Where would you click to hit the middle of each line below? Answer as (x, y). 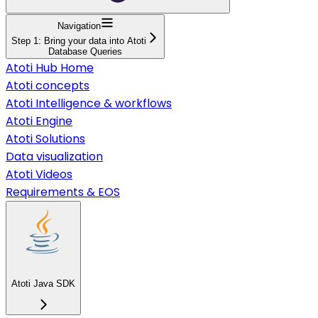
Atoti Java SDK (43, 284)
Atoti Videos (39, 174)
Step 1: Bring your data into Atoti (79, 40)
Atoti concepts (48, 85)
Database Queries (85, 51)
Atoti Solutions (45, 138)
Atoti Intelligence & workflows (89, 103)
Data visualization (54, 156)
